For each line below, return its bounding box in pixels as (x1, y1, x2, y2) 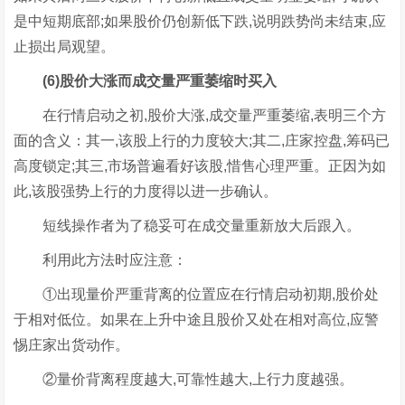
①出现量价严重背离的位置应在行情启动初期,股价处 (14, 286, 380, 302)
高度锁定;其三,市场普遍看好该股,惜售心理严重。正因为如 (14, 157, 387, 174)
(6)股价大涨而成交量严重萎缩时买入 (28, 72, 278, 89)
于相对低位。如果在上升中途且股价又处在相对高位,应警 (14, 311, 380, 327)
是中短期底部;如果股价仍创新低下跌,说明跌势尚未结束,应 (14, 13, 387, 29)
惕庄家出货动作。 (14, 336, 130, 353)
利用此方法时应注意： (14, 251, 188, 268)
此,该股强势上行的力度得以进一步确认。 (14, 183, 278, 199)
